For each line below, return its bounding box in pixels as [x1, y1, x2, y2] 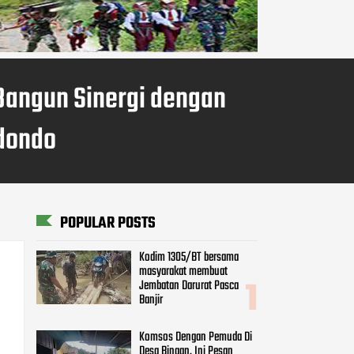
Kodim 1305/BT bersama [139, 247, 239, 269]
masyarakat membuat [139, 262, 228, 283]
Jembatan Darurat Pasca [139, 276, 239, 297]
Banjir [139, 290, 163, 311]
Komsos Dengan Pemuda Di [139, 326, 252, 348]
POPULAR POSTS [60, 210, 156, 235]
